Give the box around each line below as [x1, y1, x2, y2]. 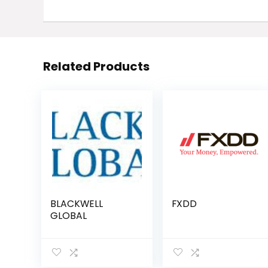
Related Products [43, 58, 150, 75]
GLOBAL [50, 209, 87, 223]
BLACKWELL [50, 197, 103, 211]
